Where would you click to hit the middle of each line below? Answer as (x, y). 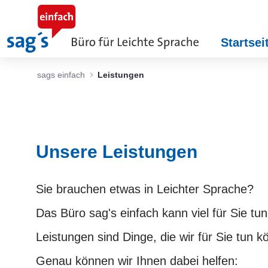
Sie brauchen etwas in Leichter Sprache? (145, 189)
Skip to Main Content (60, 13)
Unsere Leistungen (117, 151)
